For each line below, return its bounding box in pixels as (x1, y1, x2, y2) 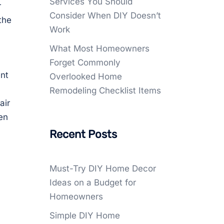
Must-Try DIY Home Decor (49, 163, 156, 173)
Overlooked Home (49, 71, 122, 81)
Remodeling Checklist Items (49, 85, 161, 95)
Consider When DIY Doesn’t (49, 10, 161, 20)
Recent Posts (49, 127, 117, 141)
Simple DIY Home (49, 210, 120, 220)
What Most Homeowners (49, 43, 149, 53)
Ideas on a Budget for (49, 177, 136, 187)
